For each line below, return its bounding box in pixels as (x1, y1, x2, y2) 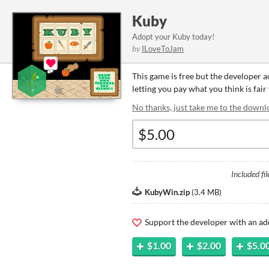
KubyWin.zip (145, 187, 190, 197)
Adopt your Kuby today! (132, 32, 214, 41)
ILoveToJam (142, 44, 184, 53)
